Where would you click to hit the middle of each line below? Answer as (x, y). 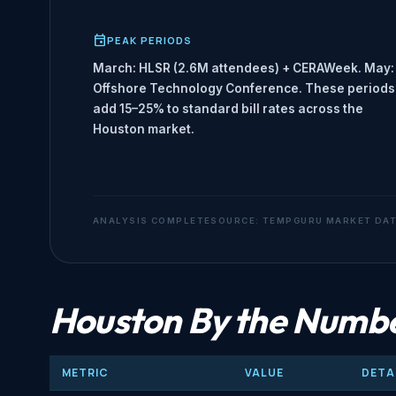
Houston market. (144, 129)
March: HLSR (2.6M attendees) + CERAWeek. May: (244, 69)
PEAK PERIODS (150, 41)
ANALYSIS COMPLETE (152, 221)
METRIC (85, 373)
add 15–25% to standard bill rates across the (228, 109)
